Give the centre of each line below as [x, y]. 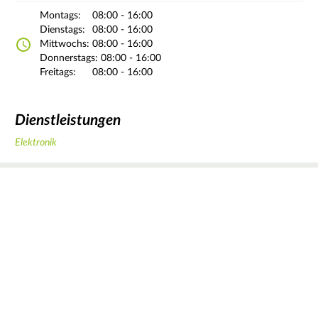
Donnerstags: [69, 59]
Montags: [60, 16]
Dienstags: [62, 30]
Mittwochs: [65, 44]
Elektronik [36, 143]
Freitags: [58, 73]
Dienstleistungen [68, 120]
